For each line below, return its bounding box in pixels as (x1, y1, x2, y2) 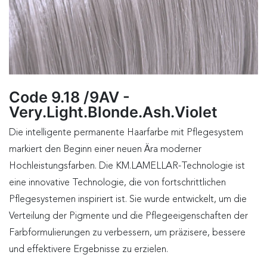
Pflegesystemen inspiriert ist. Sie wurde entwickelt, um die (9, 195, 247, 205)
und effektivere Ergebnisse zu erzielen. (9, 245, 168, 255)
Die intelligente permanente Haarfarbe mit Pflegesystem (9, 128, 243, 138)
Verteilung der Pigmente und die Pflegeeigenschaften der (9, 212, 248, 222)
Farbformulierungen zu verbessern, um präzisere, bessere (9, 228, 246, 238)
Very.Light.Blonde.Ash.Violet (9, 103, 218, 122)
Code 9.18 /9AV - (9, 88, 130, 107)
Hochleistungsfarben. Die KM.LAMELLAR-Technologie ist (9, 162, 245, 172)
